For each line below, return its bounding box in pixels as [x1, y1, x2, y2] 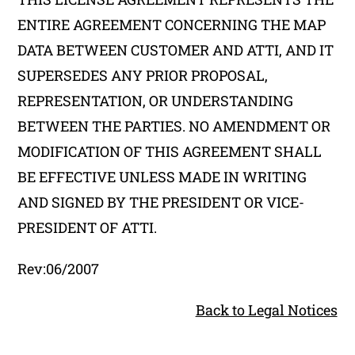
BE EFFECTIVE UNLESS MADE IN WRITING [17, 167, 307, 186]
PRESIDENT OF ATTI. [17, 218, 158, 237]
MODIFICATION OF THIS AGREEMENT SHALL [17, 142, 323, 161]
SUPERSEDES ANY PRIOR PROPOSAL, [17, 66, 269, 85]
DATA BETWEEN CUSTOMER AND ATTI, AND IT [17, 40, 334, 59]
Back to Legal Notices [195, 300, 338, 319]
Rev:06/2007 [17, 259, 100, 278]
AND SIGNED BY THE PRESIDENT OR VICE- [17, 193, 305, 212]
